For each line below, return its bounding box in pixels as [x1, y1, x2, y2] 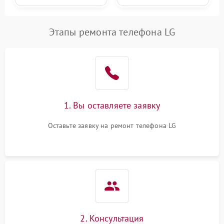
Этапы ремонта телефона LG [48, 25, 175, 38]
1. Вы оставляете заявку [63, 99, 160, 111]
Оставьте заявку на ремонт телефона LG [47, 121, 176, 130]
